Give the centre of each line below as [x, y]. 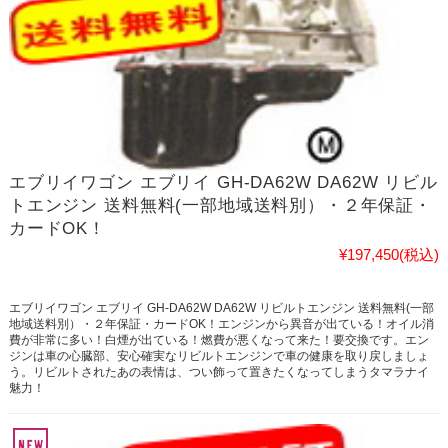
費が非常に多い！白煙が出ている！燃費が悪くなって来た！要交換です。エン [218, 340]
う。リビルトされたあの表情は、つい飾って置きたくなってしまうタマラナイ [218, 372]
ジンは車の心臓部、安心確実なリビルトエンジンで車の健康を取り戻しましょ [218, 356]
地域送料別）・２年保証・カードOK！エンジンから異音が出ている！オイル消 [221, 324]
